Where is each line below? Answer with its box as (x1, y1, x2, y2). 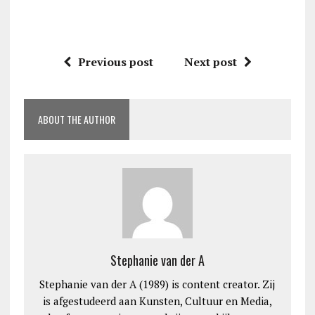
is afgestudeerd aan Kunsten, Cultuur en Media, (42, 294, 272, 309)
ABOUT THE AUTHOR (37, 112, 115, 127)
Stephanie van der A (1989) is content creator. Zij (39, 277, 276, 292)
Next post (184, 54, 237, 70)
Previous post (77, 54, 153, 70)
